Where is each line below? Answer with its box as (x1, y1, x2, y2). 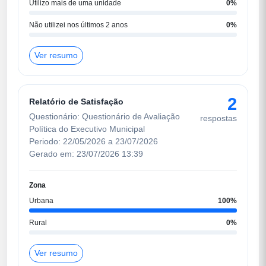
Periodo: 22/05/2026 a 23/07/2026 (29, 136, 158, 146)
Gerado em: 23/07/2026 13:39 (29, 148, 143, 159)
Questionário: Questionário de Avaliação (29, 111, 180, 121)
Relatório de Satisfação (29, 96, 123, 106)
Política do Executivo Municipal (29, 123, 145, 134)
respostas (200, 113, 237, 123)
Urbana (29, 196, 53, 205)
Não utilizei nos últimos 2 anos (29, 20, 128, 29)
